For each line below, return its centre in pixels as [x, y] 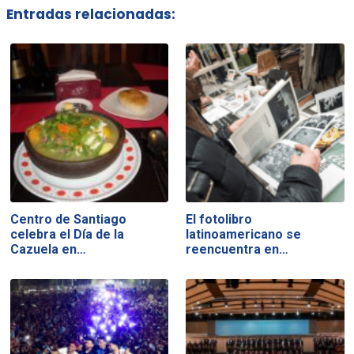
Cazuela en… [48, 250]
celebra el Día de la [67, 235]
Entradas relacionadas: [90, 15]
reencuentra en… [237, 250]
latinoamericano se [244, 235]
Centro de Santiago [68, 220]
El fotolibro [219, 220]
